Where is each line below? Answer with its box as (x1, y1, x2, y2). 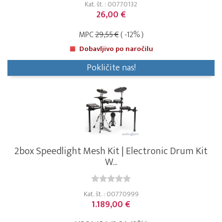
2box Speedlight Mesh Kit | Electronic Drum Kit (14, 143, 208, 160)
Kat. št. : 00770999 (83, 188, 139, 200)
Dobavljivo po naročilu (79, 43, 153, 55)
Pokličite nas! (86, 60, 136, 76)
